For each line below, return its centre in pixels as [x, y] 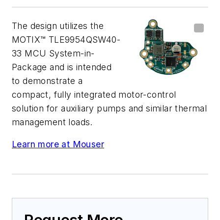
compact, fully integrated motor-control [94, 94]
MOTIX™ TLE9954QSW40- [66, 39]
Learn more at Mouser [58, 144]
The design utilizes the [58, 26]
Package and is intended [62, 67]
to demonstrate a [47, 81]
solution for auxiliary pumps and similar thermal [110, 108]
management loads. [52, 122]
